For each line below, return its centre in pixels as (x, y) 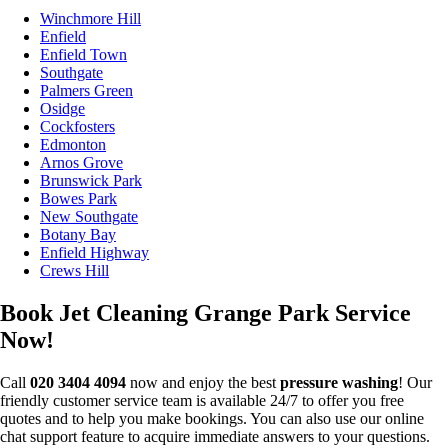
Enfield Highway (94, 253)
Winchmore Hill (90, 19)
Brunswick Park (91, 181)
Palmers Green (86, 91)
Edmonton (73, 145)
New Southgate (89, 217)
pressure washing (339, 382)
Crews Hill (74, 271)
